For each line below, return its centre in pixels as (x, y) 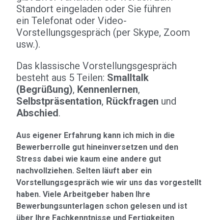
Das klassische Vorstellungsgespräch (96, 66)
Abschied (37, 113)
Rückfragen (132, 101)
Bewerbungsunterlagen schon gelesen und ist (102, 206)
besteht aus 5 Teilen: (62, 78)
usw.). (28, 44)
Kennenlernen (108, 89)
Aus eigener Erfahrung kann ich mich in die (96, 135)
